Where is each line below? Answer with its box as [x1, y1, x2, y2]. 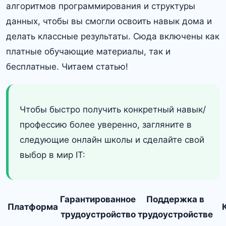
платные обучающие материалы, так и [6, 46, 171, 56]
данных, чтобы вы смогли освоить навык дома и [6, 16, 212, 26]
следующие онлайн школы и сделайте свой [20, 135, 204, 145]
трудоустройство [60, 209, 136, 219]
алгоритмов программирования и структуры [6, 1, 195, 11]
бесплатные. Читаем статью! [6, 62, 128, 72]
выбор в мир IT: [20, 150, 85, 160]
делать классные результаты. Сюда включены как [6, 31, 219, 41]
